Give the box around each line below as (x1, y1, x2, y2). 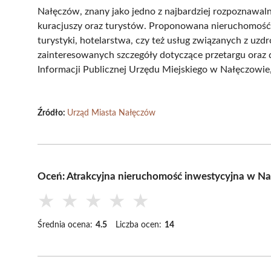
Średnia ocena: (38, 220, 93, 229)
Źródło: (38, 108, 67, 117)
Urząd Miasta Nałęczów (67, 108, 155, 117)
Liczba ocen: (116, 220, 162, 229)
